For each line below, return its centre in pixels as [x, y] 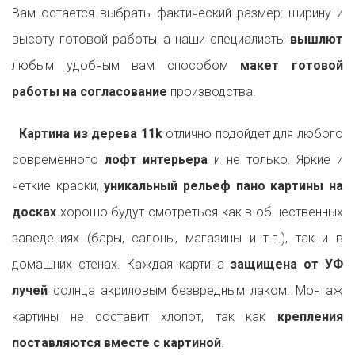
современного [58, 160]
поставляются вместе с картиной [116, 343]
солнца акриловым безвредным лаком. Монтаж [195, 291]
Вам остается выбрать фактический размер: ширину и [177, 13]
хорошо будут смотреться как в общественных [200, 212]
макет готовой [286, 66]
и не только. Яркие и [276, 160]
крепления [310, 317]
